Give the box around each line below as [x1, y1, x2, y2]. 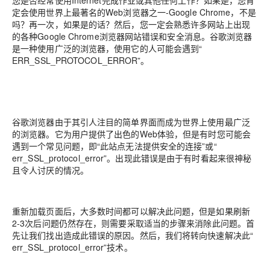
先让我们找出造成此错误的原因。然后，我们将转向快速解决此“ [12, 229, 254, 241]
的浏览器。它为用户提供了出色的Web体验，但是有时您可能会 [12, 128, 251, 140]
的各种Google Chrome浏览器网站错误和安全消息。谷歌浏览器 [12, 30, 253, 42]
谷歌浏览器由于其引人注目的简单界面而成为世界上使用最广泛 [12, 116, 250, 128]
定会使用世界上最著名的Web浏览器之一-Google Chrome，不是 [12, 6, 256, 18]
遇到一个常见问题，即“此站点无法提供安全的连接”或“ [12, 140, 217, 152]
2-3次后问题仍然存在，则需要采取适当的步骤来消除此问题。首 [12, 217, 255, 229]
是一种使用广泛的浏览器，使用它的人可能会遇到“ [12, 42, 202, 54]
